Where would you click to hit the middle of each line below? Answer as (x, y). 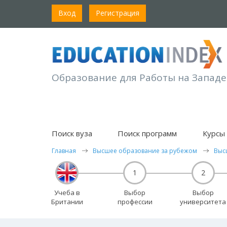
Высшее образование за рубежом (145, 151)
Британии (67, 202)
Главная (64, 151)
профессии (135, 202)
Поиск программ (147, 133)
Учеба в (67, 193)
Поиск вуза (72, 133)
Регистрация (118, 13)
